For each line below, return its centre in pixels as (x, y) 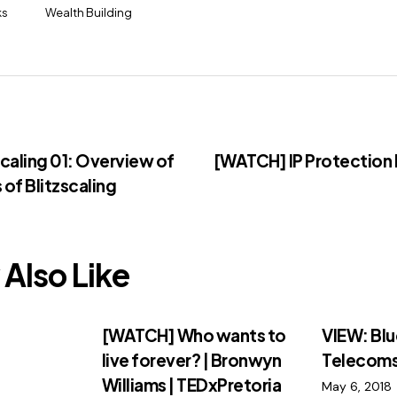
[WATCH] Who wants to (194, 335)
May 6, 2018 (357, 387)
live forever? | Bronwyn (191, 360)
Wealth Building (89, 13)
